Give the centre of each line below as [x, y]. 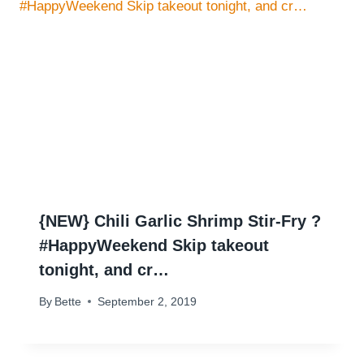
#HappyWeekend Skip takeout [154, 246]
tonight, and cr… [104, 270]
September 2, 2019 [147, 301]
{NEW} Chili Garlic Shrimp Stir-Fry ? [180, 221]
